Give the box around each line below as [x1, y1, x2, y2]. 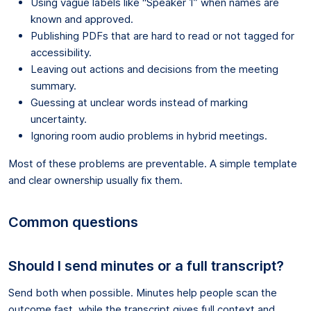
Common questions [8, 213, 138, 230]
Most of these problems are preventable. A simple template [8, 156, 297, 170]
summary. [31, 78, 76, 92]
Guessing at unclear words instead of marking [31, 95, 248, 109]
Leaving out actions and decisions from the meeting [31, 62, 278, 76]
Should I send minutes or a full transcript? [8, 257, 284, 274]
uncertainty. [31, 112, 87, 126]
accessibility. [31, 45, 92, 59]
